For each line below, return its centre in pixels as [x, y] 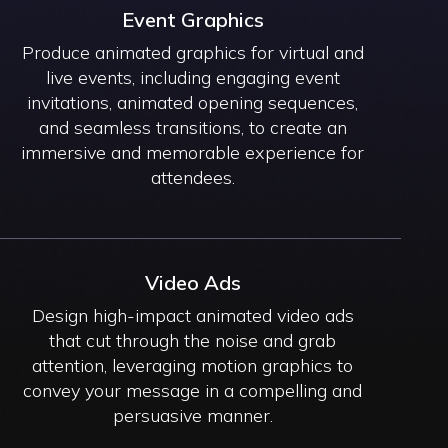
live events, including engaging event [192, 77]
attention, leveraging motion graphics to [193, 365]
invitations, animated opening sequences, [193, 102]
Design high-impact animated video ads [192, 315]
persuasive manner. [192, 415]
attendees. [192, 177]
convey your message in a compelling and [193, 390]
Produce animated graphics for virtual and [192, 52]
